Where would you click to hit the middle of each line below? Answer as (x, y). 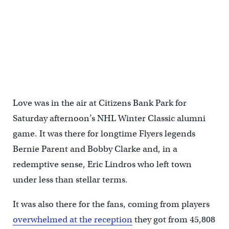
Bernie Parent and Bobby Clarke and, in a (95, 149)
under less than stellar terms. (70, 180)
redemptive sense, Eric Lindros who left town (102, 164)
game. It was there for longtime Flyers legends (104, 134)
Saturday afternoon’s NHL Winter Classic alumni (109, 118)
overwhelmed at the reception (72, 220)
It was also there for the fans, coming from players (111, 204)
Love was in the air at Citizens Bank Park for (99, 103)
